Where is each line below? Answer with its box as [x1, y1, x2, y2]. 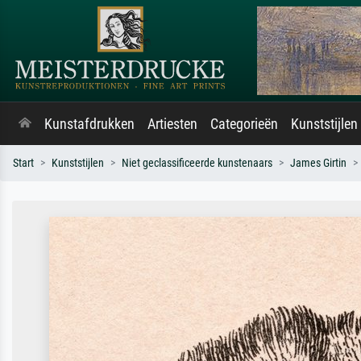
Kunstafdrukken [44, 116, 135, 132]
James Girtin [290, 156, 346, 170]
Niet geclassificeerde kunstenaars [122, 156, 272, 170]
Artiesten [147, 116, 197, 132]
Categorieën [210, 116, 278, 132]
